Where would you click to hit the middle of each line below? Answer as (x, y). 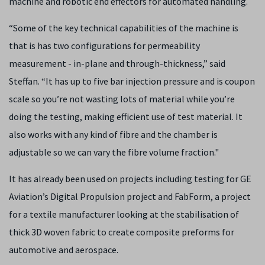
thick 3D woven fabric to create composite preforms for (122, 232)
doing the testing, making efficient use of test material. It (126, 117)
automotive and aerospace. (64, 250)
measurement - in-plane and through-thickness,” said (117, 63)
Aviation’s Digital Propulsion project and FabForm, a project (130, 196)
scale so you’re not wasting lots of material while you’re (122, 99)
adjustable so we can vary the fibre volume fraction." (114, 152)
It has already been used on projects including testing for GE (130, 179)
